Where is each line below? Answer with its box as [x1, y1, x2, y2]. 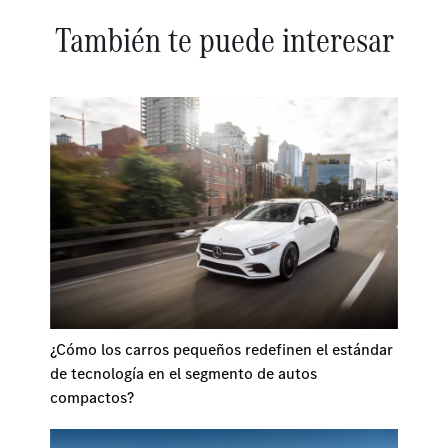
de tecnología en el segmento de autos [50, 362, 317, 383]
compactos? [50, 386, 134, 407]
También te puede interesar [54, 15, 394, 62]
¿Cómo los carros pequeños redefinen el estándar [50, 338, 393, 359]
